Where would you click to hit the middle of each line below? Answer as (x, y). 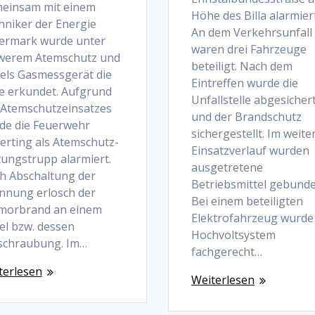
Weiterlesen (223, 279)
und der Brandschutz (246, 116)
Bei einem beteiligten (247, 201)
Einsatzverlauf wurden (250, 150)
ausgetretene (227, 167)
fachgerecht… (226, 251)
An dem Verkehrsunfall (251, 32)
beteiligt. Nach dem (242, 66)
